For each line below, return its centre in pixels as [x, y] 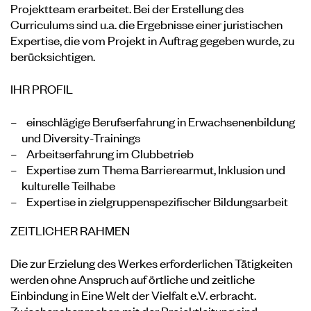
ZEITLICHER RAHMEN [70, 230]
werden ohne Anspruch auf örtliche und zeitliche [133, 279]
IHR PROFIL [42, 88]
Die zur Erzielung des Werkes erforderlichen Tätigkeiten [151, 263]
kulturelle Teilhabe [68, 185]
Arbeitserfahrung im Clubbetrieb [110, 153]
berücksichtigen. [53, 56]
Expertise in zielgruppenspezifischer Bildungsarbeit [157, 201]
